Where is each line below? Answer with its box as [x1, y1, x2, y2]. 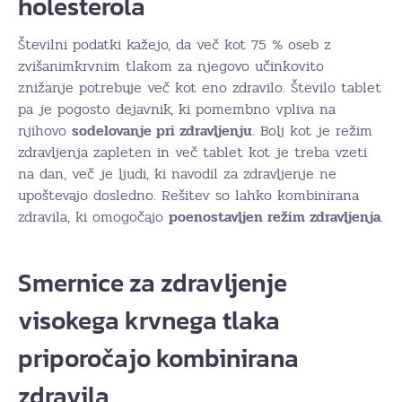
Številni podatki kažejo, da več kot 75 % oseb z [18, 33, 331, 56]
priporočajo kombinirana [18, 339, 299, 377]
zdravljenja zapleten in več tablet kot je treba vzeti [18, 141, 367, 163]
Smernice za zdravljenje [18, 264, 287, 301]
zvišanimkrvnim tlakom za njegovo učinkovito [18, 55, 324, 77]
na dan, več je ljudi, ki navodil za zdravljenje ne [18, 162, 336, 185]
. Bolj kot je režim [252, 119, 372, 142]
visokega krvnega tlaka [18, 301, 280, 339]
